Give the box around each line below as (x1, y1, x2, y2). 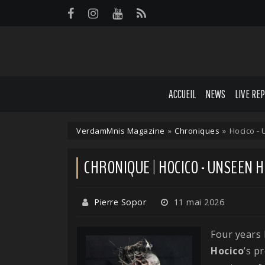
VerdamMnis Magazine (76, 125, 165, 136)
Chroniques (174, 125, 219, 136)
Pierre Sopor (94, 196, 146, 208)
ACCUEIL (169, 87, 196, 101)
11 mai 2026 (171, 196, 224, 208)
